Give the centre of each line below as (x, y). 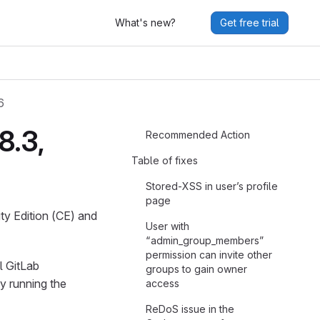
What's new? (145, 22)
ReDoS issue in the (190, 309)
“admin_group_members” (205, 240)
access (162, 283)
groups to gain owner (196, 269)
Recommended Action (198, 135)
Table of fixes (165, 160)
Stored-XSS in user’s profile (212, 186)
